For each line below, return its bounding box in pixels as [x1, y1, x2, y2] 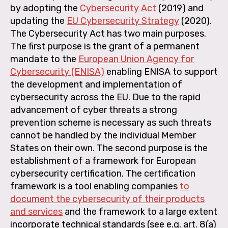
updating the [10, 15, 67, 27]
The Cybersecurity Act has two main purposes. [10, 28, 206, 40]
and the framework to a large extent [63, 206, 217, 218]
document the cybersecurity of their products [10, 193, 205, 205]
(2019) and [156, 3, 204, 14]
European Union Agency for [78, 53, 194, 65]
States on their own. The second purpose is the [10, 142, 208, 154]
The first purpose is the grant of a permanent [10, 41, 199, 52]
